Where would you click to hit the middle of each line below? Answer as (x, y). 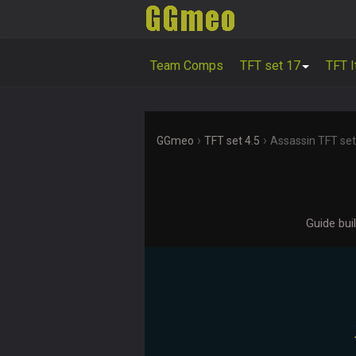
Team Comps (187, 66)
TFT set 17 (270, 66)
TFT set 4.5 (232, 141)
